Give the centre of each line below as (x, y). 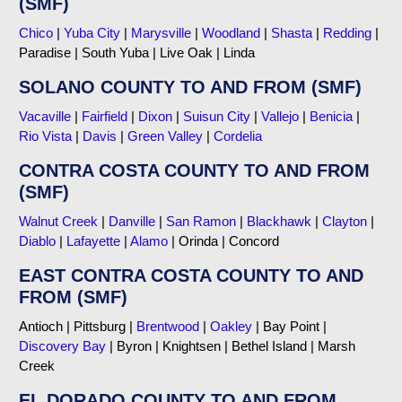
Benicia (332, 116)
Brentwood (168, 326)
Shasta (292, 32)
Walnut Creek (59, 221)
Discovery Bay (63, 345)
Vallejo (280, 116)
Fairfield (105, 116)
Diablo (38, 240)
